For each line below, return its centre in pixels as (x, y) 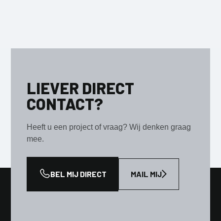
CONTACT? (65, 103)
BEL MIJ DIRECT (79, 174)
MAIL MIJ (147, 174)
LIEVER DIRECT (81, 88)
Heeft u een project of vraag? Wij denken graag (109, 127)
